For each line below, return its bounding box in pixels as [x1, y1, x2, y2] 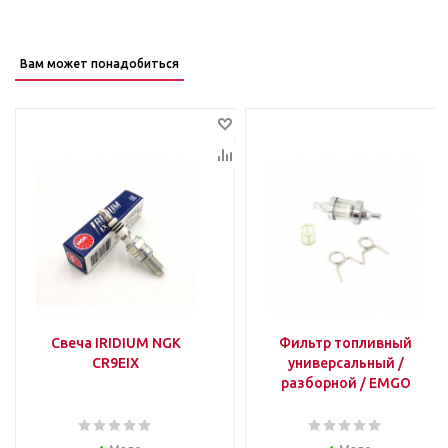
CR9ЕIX [92, 355, 139, 371]
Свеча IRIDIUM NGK [50, 335, 181, 351]
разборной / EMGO [280, 375, 411, 391]
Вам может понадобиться [20, 57, 179, 70]
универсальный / [287, 355, 404, 371]
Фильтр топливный [279, 335, 412, 351]
